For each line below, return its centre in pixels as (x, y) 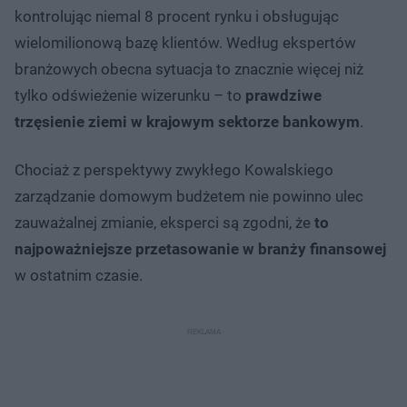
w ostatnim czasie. (79, 275)
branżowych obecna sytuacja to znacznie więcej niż (189, 69)
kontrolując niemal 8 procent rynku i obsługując (177, 16)
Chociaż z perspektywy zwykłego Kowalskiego (174, 169)
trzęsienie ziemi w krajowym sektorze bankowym (187, 121)
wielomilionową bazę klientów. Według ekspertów (185, 42)
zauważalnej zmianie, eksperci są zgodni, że (164, 222)
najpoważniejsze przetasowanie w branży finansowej (200, 248)
